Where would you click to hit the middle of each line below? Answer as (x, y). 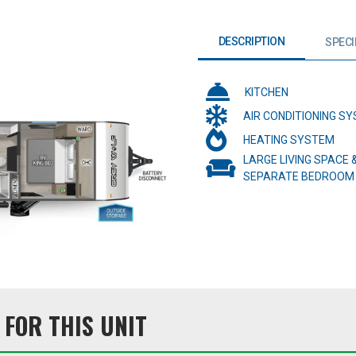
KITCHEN (267, 92)
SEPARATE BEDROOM (299, 177)
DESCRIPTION (251, 42)
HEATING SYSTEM (289, 139)
